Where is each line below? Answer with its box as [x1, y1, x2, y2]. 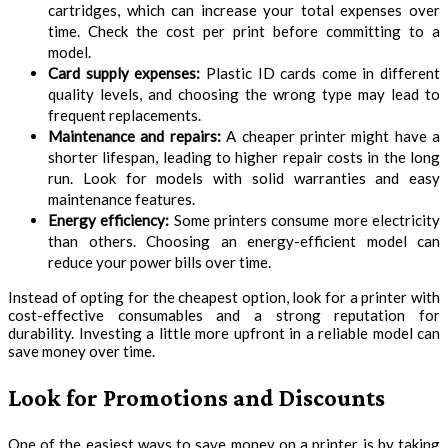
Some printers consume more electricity [169, 210, 441, 229]
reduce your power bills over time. [48, 252, 271, 271]
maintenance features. [48, 189, 195, 208]
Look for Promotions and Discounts [8, 383, 385, 411]
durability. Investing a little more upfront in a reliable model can [8, 323, 440, 342]
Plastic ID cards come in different [200, 63, 440, 82]
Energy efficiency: [48, 210, 170, 229]
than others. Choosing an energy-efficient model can [48, 231, 440, 250]
